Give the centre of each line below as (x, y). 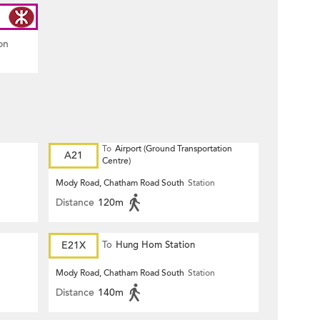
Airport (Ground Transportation (174, 149)
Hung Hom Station (155, 245)
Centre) (116, 161)
